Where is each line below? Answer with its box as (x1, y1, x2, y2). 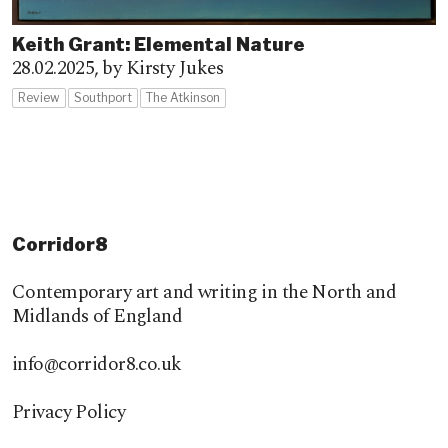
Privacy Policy (12, 397, 126, 427)
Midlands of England (12, 301, 183, 331)
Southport (74, 89, 132, 105)
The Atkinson (146, 89, 220, 105)
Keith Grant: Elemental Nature (12, 32, 305, 56)
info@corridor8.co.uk (12, 349, 182, 379)
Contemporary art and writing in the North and (12, 277, 397, 307)
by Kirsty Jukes (102, 53, 223, 83)
